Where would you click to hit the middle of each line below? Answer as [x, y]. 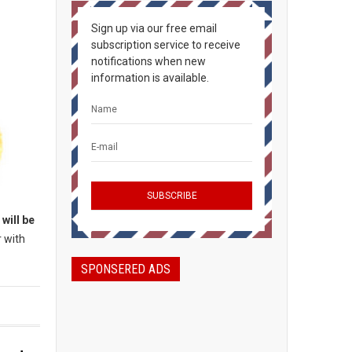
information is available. [150, 78]
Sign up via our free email [154, 28]
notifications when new [148, 61]
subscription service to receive [166, 45]
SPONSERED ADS [126, 269]
